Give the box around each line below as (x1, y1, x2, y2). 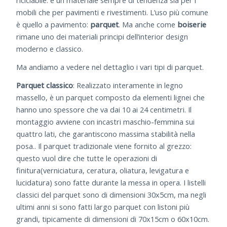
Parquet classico (16, 80, 73, 90)
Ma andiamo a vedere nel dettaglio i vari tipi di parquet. (16, 61, 204, 72)
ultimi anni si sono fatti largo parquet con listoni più (16, 201, 190, 212)
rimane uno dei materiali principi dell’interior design (16, 31, 188, 42)
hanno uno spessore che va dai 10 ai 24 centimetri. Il (16, 104, 192, 115)
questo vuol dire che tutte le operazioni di (16, 153, 158, 163)
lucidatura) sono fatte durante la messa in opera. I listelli (16, 177, 206, 187)
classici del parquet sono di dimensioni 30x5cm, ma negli (16, 189, 207, 200)
